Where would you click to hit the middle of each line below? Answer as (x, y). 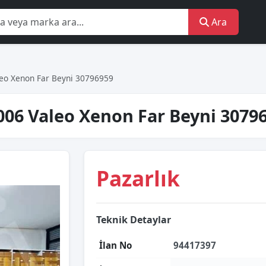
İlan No (115, 245)
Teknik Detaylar (134, 220)
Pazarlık (138, 178)
